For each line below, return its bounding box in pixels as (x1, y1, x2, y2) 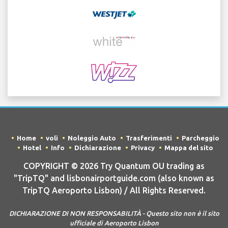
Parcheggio (182, 134, 219, 142)
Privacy (131, 144, 155, 152)
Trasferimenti (126, 134, 172, 142)
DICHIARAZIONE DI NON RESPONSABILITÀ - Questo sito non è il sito (9, 210, 219, 217)
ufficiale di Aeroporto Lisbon (69, 219, 159, 227)
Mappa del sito (164, 144, 213, 152)
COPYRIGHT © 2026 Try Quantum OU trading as (23, 161, 205, 171)
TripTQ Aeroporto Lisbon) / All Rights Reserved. (22, 186, 206, 195)
